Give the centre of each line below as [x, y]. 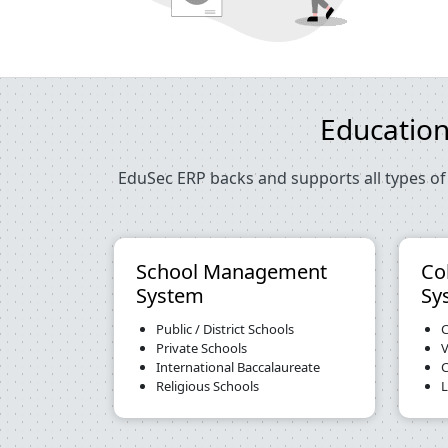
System [170, 295]
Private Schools [201, 348]
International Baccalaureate [238, 367]
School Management [231, 271]
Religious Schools [207, 386]
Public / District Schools [225, 329]
